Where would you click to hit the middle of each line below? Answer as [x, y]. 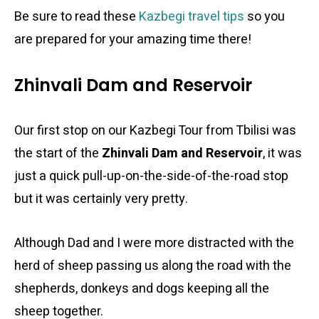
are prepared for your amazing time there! [133, 40]
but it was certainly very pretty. [101, 199]
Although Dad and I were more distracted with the [154, 243]
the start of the [58, 153]
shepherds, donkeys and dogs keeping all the [142, 289]
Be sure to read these [77, 17]
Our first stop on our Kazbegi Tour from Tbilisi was [155, 131]
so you [265, 17]
